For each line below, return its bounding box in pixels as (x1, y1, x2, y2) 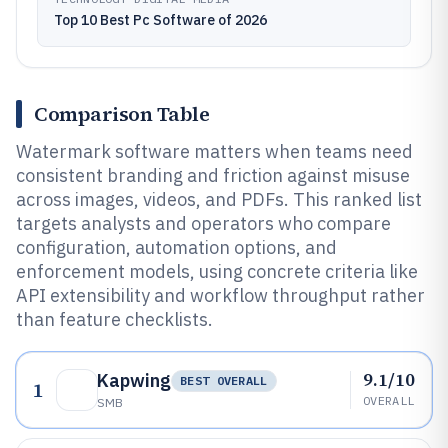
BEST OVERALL (180, 373, 268, 388)
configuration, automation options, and (16, 236, 337, 259)
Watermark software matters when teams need (16, 140, 413, 163)
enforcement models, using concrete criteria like (16, 260, 418, 283)
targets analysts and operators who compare (16, 212, 391, 235)
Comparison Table (34, 100, 209, 128)
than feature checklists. (16, 308, 213, 331)
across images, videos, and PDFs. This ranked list (16, 188, 422, 211)
